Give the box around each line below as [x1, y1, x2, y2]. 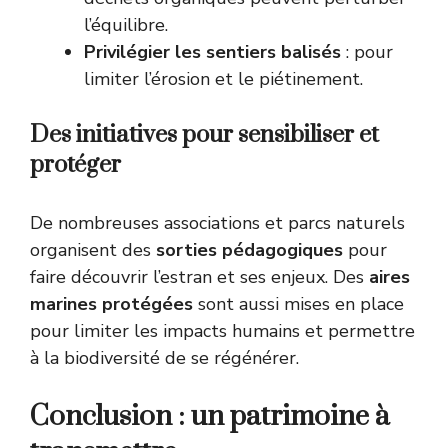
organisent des [30, 238, 156, 263]
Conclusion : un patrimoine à [30, 399, 389, 435]
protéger [30, 150, 121, 181]
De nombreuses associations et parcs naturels [30, 211, 405, 236]
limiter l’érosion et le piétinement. [84, 67, 363, 92]
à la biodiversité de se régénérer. [30, 346, 299, 371]
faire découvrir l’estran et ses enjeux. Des [30, 265, 369, 290]
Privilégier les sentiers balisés [84, 40, 341, 65]
